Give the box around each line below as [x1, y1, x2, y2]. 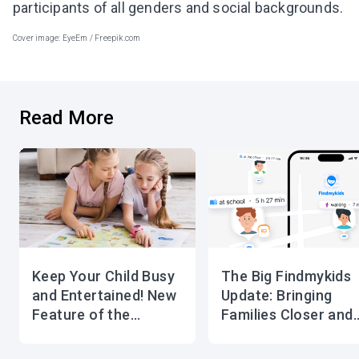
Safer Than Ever [221, 325, 331, 342]
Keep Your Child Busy [32, 267, 175, 284]
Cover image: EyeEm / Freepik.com [13, 33, 141, 42]
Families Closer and [221, 305, 353, 323]
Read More [19, 106, 114, 129]
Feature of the [32, 305, 131, 323]
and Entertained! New [32, 286, 176, 304]
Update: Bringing [221, 286, 333, 304]
